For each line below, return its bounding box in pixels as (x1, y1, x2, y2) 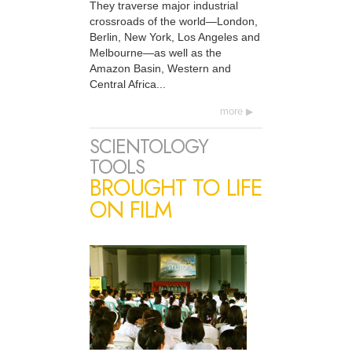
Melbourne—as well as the (90, 46, 222, 60)
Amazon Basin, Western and (90, 62, 231, 75)
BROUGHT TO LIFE (90, 170, 262, 204)
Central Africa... (90, 78, 166, 91)
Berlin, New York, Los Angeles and (90, 31, 260, 44)
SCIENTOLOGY (90, 132, 208, 160)
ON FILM (90, 192, 171, 226)
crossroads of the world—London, (90, 15, 258, 28)
